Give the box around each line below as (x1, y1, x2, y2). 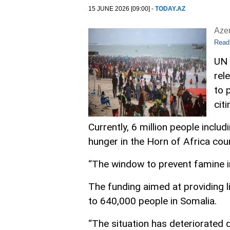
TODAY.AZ (155, 5, 185, 12)
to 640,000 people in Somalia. (88, 195, 217, 207)
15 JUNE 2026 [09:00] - (88, 5, 155, 12)
